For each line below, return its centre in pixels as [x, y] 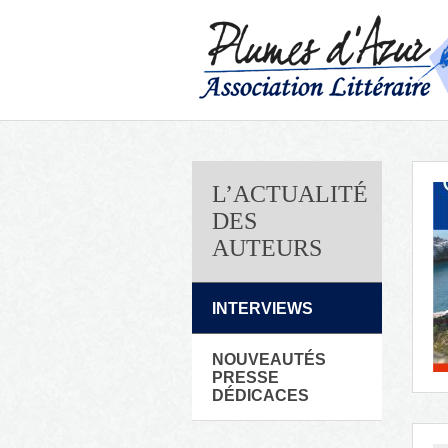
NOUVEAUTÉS [269, 359]
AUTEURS [267, 248]
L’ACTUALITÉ [290, 194]
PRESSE [245, 377]
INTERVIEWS [262, 308]
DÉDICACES [260, 395]
